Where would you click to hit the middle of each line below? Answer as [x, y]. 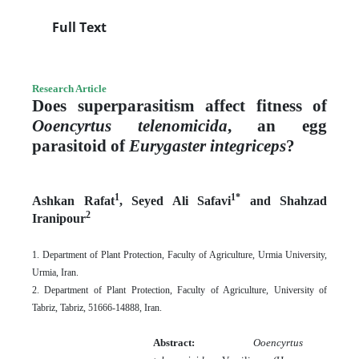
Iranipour [59, 218]
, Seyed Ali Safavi [175, 200]
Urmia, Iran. [55, 272]
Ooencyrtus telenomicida [130, 125]
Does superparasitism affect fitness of [179, 105]
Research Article [69, 88]
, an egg [277, 125]
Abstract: [203, 342]
